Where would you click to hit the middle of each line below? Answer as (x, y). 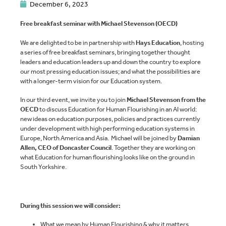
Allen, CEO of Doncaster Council (66, 147)
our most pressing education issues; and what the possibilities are (110, 71)
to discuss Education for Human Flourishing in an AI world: (118, 109)
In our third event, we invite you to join (73, 99)
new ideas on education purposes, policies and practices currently (110, 119)
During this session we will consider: (70, 205)
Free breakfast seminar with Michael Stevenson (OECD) (99, 24)
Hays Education (158, 42)
